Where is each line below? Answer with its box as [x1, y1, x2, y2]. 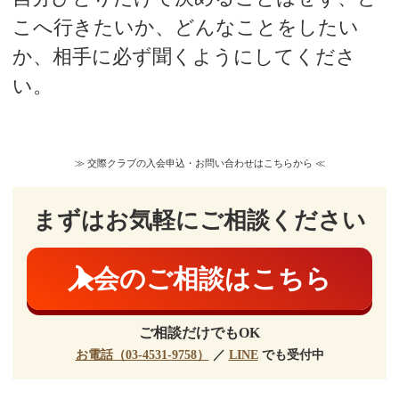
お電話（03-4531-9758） [75, 347, 209, 362]
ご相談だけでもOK [139, 324, 260, 340]
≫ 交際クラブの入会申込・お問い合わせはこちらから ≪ [74, 157, 325, 168]
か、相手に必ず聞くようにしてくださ [12, 45, 356, 69]
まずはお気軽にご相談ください [33, 207, 366, 233]
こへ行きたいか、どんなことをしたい [12, 16, 359, 39]
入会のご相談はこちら [68, 264, 331, 293]
